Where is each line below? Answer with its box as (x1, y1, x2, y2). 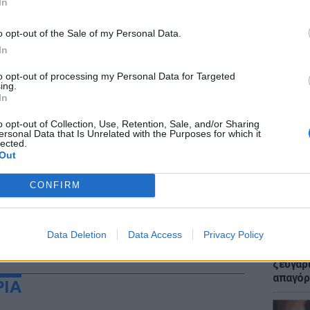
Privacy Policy (203, 228, 264, 240)
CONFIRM (29, 180, 81, 190)
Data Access (127, 228, 182, 240)
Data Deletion (46, 228, 107, 240)
